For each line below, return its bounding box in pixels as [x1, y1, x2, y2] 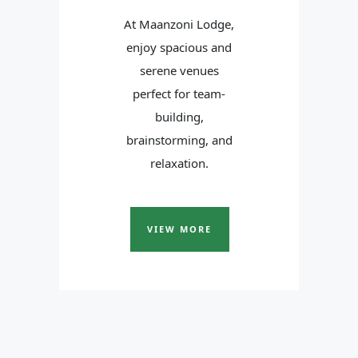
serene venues [139, 62, 219, 79]
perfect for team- [133, 86, 225, 102]
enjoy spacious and [126, 39, 232, 56]
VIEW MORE [146, 223, 212, 236]
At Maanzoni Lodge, [124, 16, 234, 33]
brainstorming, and [125, 132, 233, 149]
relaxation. [149, 155, 209, 172]
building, [154, 109, 204, 125]
